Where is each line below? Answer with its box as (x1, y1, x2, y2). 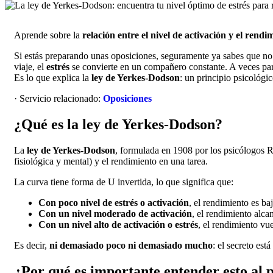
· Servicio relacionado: (14, 93, 103, 104)
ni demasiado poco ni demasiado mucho (49, 239, 213, 250)
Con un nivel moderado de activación (38, 208, 192, 219)
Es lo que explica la (14, 72, 91, 83)
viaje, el (14, 61, 46, 72)
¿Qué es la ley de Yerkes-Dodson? (14, 116, 222, 132)
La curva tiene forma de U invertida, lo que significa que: (14, 176, 233, 187)
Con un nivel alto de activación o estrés (38, 219, 198, 230)
